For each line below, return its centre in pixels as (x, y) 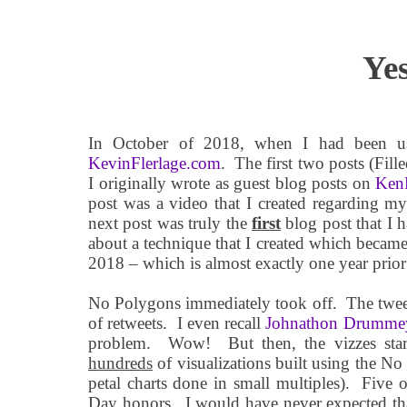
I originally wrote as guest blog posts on (232, 183)
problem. (119, 342)
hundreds (120, 362)
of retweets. (128, 323)
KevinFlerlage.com (154, 163)
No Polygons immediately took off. (213, 303)
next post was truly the (170, 223)
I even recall (221, 323)
